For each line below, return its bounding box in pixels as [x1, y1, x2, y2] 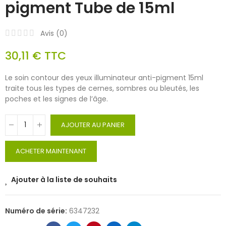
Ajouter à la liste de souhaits [11, 174, 117, 185]
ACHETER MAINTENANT [16, 146, 86, 156]
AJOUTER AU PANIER [61, 120, 125, 130]
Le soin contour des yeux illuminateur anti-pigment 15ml [5, 72, 203, 83]
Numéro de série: [5, 205, 69, 216]
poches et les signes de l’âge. [5, 93, 108, 104]
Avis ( [40, 28, 60, 38]
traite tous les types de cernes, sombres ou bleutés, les [5, 83, 199, 93]
